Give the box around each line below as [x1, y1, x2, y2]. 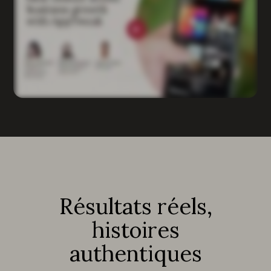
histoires [91, 215, 180, 244]
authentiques [69, 239, 202, 267]
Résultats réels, [59, 192, 212, 220]
